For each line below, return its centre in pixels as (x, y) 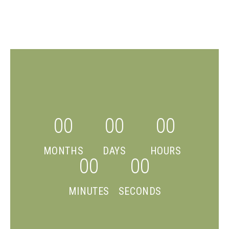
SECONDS (140, 191)
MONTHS (63, 151)
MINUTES (89, 191)
